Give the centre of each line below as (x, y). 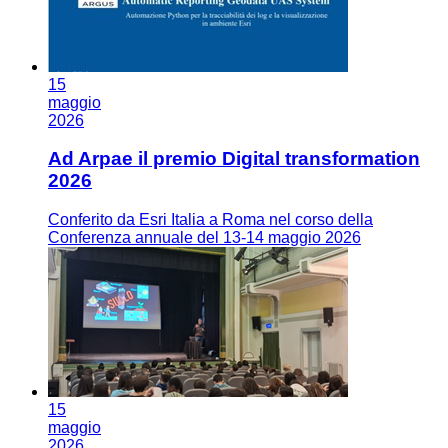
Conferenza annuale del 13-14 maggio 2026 (204, 238)
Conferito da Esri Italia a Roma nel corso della (210, 220)
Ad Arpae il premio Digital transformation (234, 159)
